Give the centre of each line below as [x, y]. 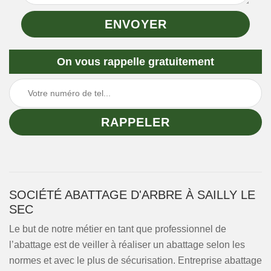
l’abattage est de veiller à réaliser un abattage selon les [127, 245]
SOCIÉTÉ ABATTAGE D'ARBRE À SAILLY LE [132, 195]
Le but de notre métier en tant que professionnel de [118, 229]
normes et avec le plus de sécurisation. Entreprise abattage [135, 260]
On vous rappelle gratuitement [135, 62]
